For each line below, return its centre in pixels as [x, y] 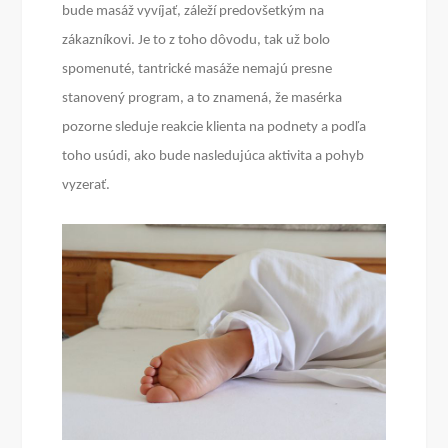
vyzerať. [86, 186]
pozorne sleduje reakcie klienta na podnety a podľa [214, 128]
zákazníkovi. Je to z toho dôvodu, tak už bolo [196, 41]
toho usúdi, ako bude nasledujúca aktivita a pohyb [213, 157]
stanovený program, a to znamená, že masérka [202, 99]
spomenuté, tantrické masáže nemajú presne [197, 70]
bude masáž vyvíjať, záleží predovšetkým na [193, 12]
